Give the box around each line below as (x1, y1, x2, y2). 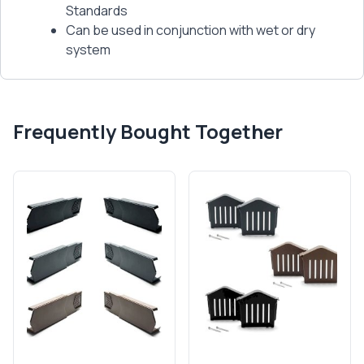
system (66, 40, 110, 58)
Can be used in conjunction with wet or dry (66, 20, 315, 39)
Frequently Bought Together (13, 117, 283, 145)
